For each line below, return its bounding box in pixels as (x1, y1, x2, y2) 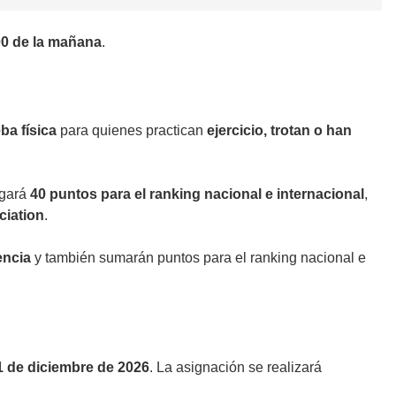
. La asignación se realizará (149, 359, 322, 375)
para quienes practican (57, 122, 207, 138)
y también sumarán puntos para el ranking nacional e (31, 249, 366, 265)
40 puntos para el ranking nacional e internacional (30, 186, 364, 202)
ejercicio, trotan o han (207, 122, 352, 138)
